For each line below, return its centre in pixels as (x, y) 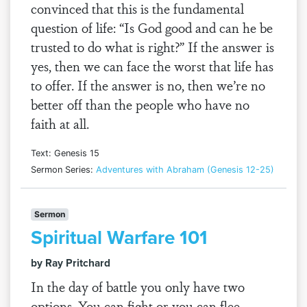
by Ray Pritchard (71, 263)
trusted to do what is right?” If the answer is (152, 47)
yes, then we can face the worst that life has (152, 66)
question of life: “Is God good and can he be (152, 27)
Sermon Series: (63, 170)
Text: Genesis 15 (65, 153)
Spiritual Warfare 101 (119, 237)
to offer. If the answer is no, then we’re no (148, 85)
